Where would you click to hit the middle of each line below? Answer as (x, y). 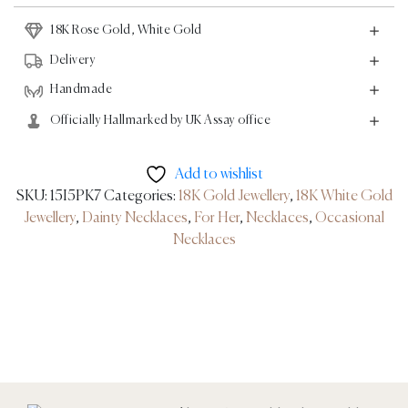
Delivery (73, 61)
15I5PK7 (75, 196)
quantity (191, 59)
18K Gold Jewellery (234, 196)
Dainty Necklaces (135, 218)
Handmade (81, 90)
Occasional (350, 218)
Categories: (141, 196)
